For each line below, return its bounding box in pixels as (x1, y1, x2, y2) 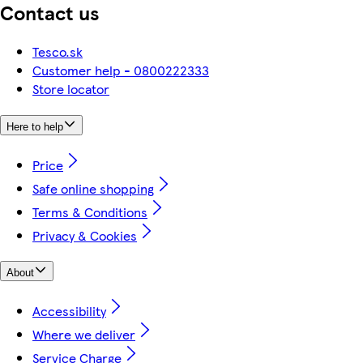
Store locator (32, 79, 109, 99)
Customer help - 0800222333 (32, 61, 209, 80)
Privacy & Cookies (32, 225, 137, 245)
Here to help (6, 121, 63, 134)
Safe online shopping (32, 178, 154, 198)
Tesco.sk (32, 42, 83, 62)
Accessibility (32, 301, 106, 321)
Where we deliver (32, 325, 135, 344)
